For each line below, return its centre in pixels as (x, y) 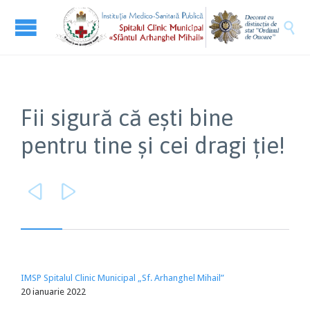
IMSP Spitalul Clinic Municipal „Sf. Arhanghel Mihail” (122, 278)
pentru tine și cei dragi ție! (153, 145)
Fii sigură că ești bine (127, 118)
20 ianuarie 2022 (53, 292)
